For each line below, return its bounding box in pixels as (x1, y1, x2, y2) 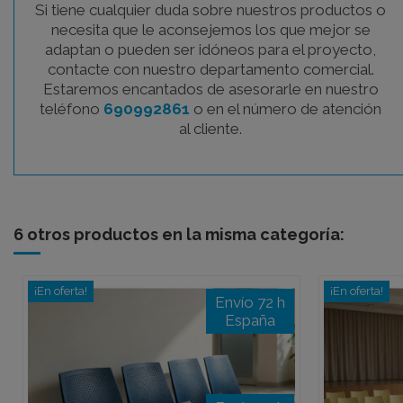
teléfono (40, 99, 103, 118)
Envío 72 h (215, 292, 286, 311)
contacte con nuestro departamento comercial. (47, 59, 374, 78)
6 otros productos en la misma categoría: (13, 224, 345, 244)
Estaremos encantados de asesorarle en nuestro (42, 79, 379, 98)
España (225, 310, 276, 329)
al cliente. (179, 119, 242, 138)
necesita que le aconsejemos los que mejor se (50, 20, 371, 39)
